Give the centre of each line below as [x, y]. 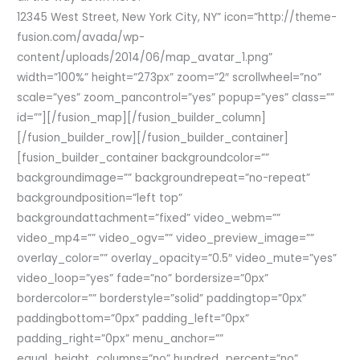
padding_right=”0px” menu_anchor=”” [121, 339]
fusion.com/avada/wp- [81, 38]
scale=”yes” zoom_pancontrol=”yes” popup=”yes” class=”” [176, 98]
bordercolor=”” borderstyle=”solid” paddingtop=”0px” [162, 299]
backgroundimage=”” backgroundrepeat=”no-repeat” [164, 178]
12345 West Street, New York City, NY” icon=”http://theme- [177, 18]
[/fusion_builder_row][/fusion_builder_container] [153, 138]
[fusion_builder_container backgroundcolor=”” [143, 158]
